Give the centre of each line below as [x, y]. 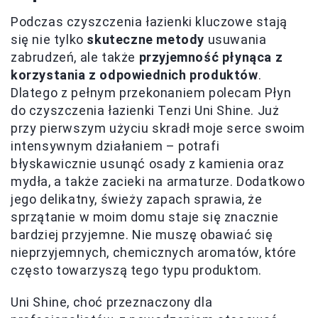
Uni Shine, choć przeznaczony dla [112, 302]
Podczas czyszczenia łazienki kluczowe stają [149, 21]
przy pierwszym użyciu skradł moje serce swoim [158, 128]
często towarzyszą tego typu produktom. [136, 270]
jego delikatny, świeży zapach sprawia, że [137, 199]
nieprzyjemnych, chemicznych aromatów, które [154, 252]
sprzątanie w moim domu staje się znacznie [145, 216]
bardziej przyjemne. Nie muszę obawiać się [142, 234]
